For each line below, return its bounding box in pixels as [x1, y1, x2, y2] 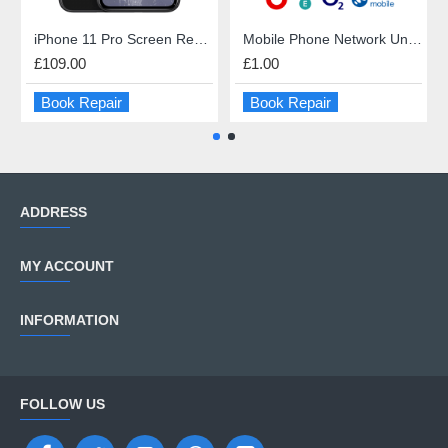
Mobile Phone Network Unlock [408, 31, 422, 47]
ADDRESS [20, 204, 87, 220]
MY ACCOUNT [20, 258, 114, 274]
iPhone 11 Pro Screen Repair [194, 31, 208, 47]
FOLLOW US [20, 396, 105, 412]
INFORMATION [20, 312, 119, 328]
